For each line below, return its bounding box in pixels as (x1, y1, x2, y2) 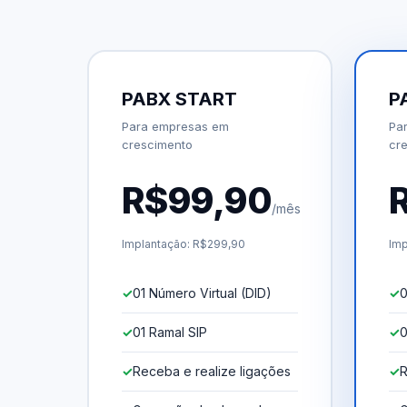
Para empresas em (122, 118, 229, 134)
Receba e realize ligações (133, 362, 291, 379)
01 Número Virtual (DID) (133, 284, 272, 301)
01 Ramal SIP (133, 323, 207, 340)
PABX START (122, 87, 237, 110)
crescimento (122, 136, 193, 152)
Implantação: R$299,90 (122, 236, 245, 251)
